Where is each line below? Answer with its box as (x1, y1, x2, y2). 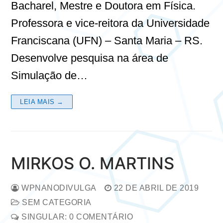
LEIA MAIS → (20, 98, 64, 106)
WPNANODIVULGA (19, 183, 97, 192)
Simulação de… (11, 69, 88, 82)
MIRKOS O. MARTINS (11, 153, 174, 173)
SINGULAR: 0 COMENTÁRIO (19, 212, 133, 221)
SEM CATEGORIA (19, 198, 92, 207)
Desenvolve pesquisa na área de (11, 51, 168, 64)
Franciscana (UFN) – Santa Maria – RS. (11, 34, 203, 47)
